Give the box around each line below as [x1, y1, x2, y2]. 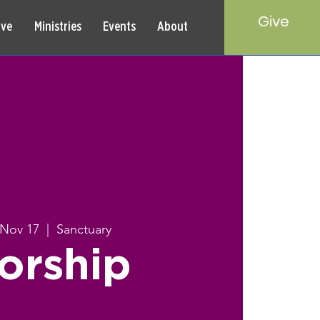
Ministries [34, 21, 81, 34]
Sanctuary [56, 221, 112, 238]
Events [102, 21, 136, 34]
